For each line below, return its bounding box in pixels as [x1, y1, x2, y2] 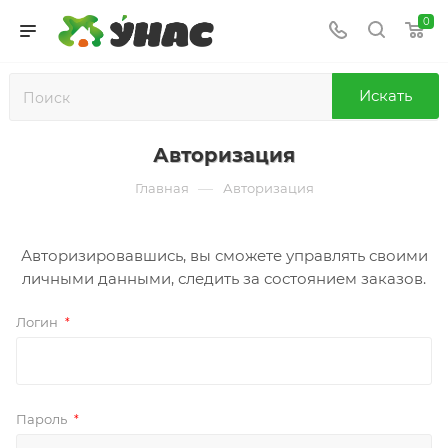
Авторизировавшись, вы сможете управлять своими [20, 246, 428, 265]
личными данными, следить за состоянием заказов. [22, 269, 426, 288]
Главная [134, 180, 189, 196]
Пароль [16, 411, 70, 427]
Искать [359, 86, 413, 105]
